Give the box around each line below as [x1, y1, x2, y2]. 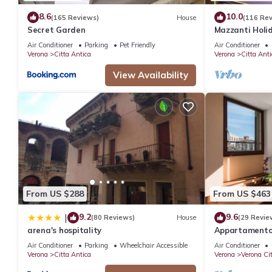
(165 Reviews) [51, 13, 99, 22]
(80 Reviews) [91, 213, 135, 222]
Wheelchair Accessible [120, 240, 188, 250]
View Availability [112, 69, 188, 81]
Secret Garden [27, 25, 86, 35]
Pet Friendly [120, 41, 155, 50]
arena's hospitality [27, 225, 102, 235]
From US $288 [26, 188, 84, 200]
